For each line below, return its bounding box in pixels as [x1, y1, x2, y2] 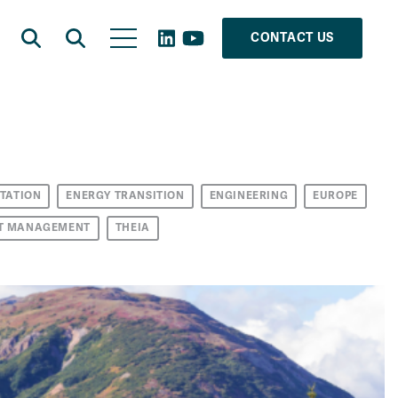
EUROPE [313, 188, 358, 203]
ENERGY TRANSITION [66, 188, 185, 203]
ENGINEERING [209, 188, 289, 203]
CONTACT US [251, 30, 334, 45]
